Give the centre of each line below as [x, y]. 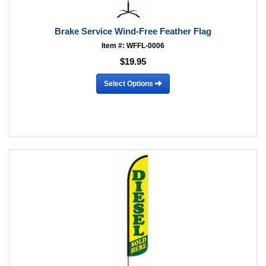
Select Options [129, 83]
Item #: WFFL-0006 [133, 46]
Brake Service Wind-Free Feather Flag [133, 31]
